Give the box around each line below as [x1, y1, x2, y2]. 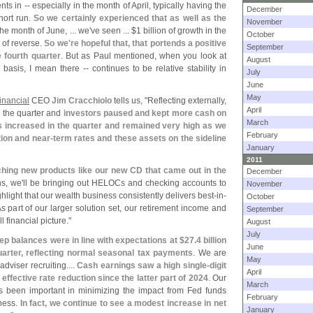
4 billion [196, 235, 227, 245]
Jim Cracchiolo [52, 96, 112, 105]
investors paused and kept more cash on [63, 108, 227, 118]
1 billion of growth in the [136, 26, 227, 36]
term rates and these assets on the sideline [52, 133, 227, 143]
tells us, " [112, 96, 147, 105]
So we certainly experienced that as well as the [34, 13, 227, 23]
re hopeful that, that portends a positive [70, 38, 226, 48]
